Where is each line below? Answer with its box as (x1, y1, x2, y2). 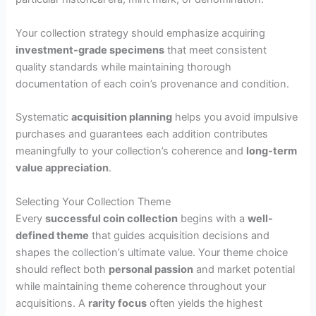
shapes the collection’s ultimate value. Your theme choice (16, 245, 288, 259)
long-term (246, 145, 298, 158)
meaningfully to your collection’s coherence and (16, 145, 247, 158)
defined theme (16, 229, 90, 242)
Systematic (16, 111, 72, 124)
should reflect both (16, 262, 109, 276)
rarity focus (88, 296, 147, 310)
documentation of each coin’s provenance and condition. (16, 77, 290, 90)
